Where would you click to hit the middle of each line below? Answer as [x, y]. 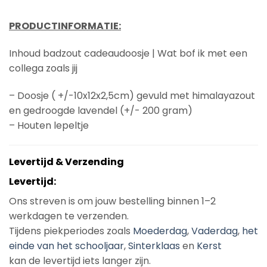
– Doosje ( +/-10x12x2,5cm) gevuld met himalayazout [132, 95]
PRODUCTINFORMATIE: [65, 26]
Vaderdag [215, 231]
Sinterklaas [154, 246]
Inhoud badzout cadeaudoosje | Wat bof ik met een [128, 53]
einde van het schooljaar [66, 246]
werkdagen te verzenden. [69, 216]
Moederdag [160, 231]
